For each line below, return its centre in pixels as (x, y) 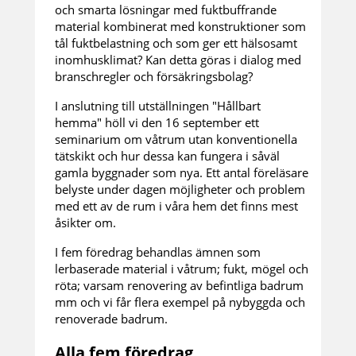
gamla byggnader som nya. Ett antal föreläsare (182, 172)
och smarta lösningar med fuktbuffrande (166, 10)
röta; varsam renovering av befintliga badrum (179, 285)
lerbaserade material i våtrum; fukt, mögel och (182, 269)
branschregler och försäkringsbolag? (154, 76)
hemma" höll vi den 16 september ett (157, 122)
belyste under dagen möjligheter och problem (180, 189)
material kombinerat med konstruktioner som (180, 26)
